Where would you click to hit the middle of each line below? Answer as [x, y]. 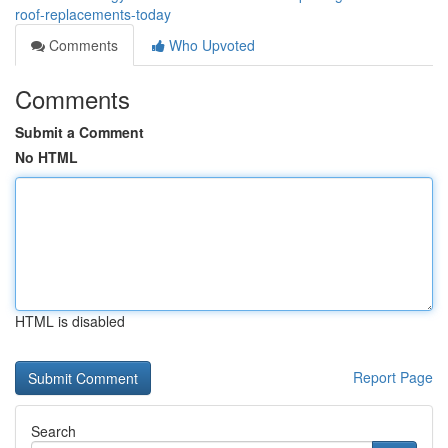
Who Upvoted [210, 45]
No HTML [46, 157]
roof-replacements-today [93, 14]
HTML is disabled [70, 321]
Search [53, 431]
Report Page [393, 377]
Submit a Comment [79, 132]
